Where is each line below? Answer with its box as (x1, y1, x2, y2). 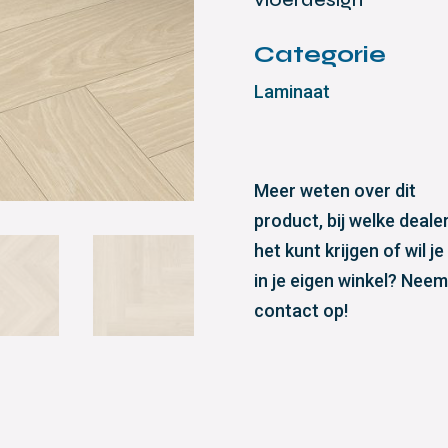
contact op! (253, 300, 348, 322)
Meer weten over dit (253, 180, 416, 202)
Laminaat (253, 81, 330, 103)
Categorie (253, 40, 386, 70)
